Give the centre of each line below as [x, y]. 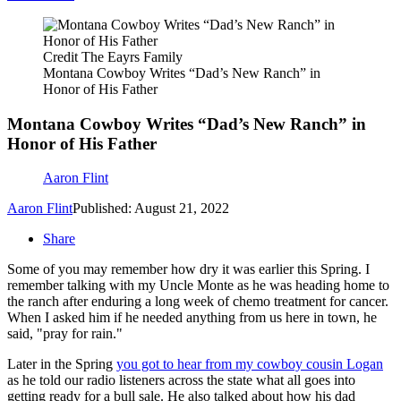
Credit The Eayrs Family [113, 57]
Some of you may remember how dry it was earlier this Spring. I [188, 269]
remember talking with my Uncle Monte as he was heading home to [198, 286]
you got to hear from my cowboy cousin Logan [250, 364]
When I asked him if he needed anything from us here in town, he [192, 318]
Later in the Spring [62, 364]
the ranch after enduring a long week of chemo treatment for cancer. [198, 302]
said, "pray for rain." [65, 334]
